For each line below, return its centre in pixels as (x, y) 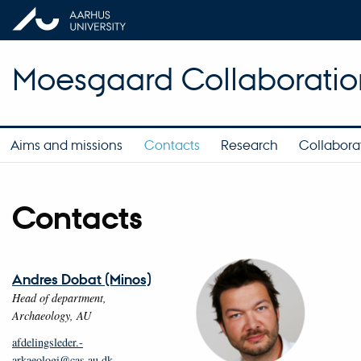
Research (249, 144)
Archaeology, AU (52, 315)
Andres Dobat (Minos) (82, 279)
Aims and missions (67, 144)
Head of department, (59, 297)
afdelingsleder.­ (48, 342)
